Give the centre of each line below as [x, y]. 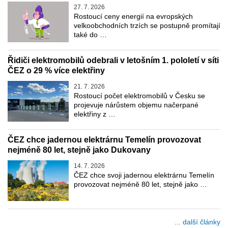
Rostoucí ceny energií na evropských [133, 17]
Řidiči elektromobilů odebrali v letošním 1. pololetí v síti [113, 61]
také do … [90, 35]
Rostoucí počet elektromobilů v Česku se [139, 96]
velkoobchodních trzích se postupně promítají [147, 26]
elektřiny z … [95, 114]
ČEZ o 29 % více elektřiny [56, 71]
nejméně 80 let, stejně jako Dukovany [79, 150]
